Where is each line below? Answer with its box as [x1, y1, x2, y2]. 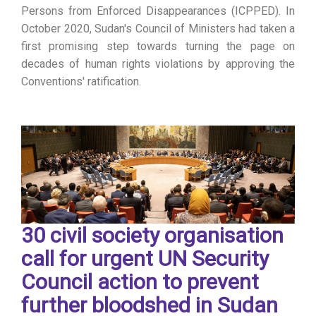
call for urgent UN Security [21, 245, 269, 271]
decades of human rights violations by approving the [21, 56, 295, 71]
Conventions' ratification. [21, 74, 141, 88]
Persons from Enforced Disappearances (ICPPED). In [21, 4, 295, 18]
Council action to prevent [21, 269, 259, 294]
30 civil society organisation [21, 222, 284, 248]
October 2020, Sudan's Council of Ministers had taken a [21, 21, 295, 35]
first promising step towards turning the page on [21, 39, 295, 53]
